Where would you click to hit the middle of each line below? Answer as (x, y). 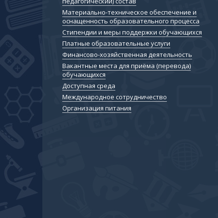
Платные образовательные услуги (117, 44)
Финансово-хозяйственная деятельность (127, 55)
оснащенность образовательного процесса (131, 21)
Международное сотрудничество (115, 97)
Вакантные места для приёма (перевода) (127, 66)
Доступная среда (89, 86)
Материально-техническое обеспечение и (130, 12)
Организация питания (97, 108)
